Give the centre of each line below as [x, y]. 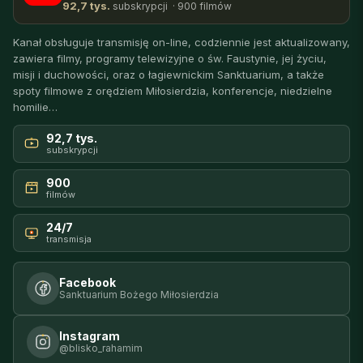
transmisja [69, 239]
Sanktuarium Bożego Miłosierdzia [139, 294]
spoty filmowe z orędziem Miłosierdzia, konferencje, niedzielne [173, 90]
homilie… [35, 107]
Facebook [88, 282]
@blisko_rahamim [101, 348]
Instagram [90, 335]
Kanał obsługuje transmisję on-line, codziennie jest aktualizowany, [181, 42]
